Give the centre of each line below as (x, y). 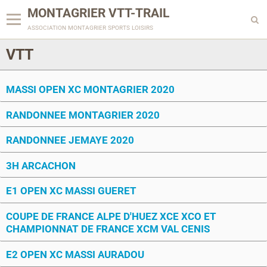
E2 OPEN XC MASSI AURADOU (75, 254)
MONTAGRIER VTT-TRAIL (98, 13)
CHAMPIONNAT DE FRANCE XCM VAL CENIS (108, 229)
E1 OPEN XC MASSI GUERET (71, 190)
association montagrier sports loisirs (90, 27)
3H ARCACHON (41, 165)
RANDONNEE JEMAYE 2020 (70, 140)
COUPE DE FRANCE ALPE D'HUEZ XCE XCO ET (111, 216)
